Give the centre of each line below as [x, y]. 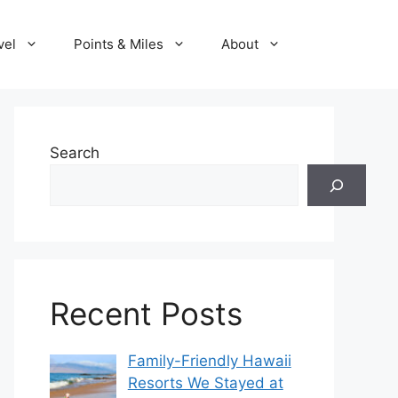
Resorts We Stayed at [205, 383]
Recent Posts [146, 314]
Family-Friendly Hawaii [209, 361]
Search [75, 153]
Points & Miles [119, 44]
